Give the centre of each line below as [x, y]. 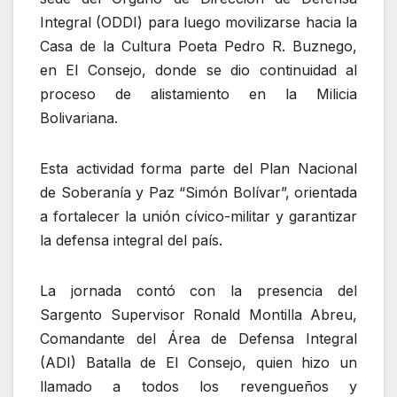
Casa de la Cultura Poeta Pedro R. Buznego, [198, 46]
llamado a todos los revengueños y [198, 386]
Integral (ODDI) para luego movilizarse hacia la [198, 22]
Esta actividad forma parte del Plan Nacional [198, 168]
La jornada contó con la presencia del [198, 290]
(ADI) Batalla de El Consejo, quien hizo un [198, 362]
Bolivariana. [79, 117]
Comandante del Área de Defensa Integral [198, 338]
